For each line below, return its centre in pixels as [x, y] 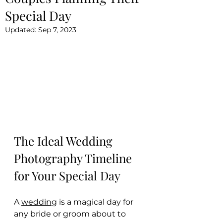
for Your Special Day [67, 176]
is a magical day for [96, 202]
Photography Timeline [74, 158]
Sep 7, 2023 [57, 29]
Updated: [22, 29]
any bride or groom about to [71, 214]
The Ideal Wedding [65, 141]
